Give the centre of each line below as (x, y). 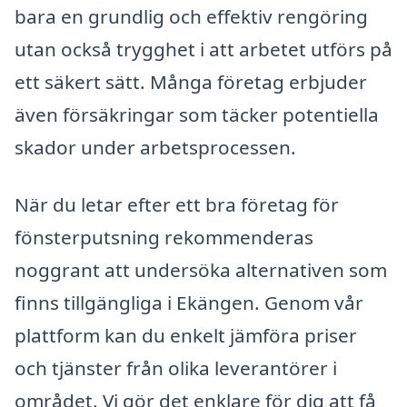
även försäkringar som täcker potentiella (197, 114)
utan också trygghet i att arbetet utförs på (203, 49)
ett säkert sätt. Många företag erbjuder (191, 81)
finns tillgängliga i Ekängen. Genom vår (189, 303)
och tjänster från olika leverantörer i (176, 368)
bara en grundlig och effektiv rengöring (191, 16)
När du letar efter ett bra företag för (177, 205)
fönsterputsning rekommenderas (164, 238)
